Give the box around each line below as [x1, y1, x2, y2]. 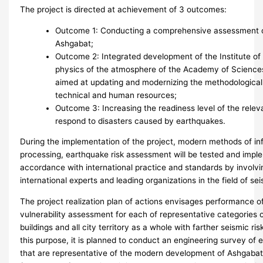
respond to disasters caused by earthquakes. [55, 116, 226, 126]
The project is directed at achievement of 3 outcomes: [20, 4, 227, 14]
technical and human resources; [55, 90, 177, 100]
